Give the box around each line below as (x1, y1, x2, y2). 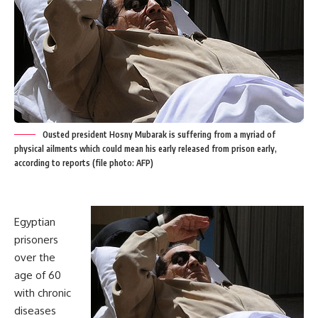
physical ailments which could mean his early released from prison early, (14, 143, 277, 154)
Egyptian (14, 215, 55, 229)
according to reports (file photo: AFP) (14, 158, 153, 168)
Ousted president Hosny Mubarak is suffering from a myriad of (43, 129, 275, 140)
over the (14, 251, 55, 264)
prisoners (14, 233, 58, 246)
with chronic (14, 286, 71, 300)
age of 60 (14, 268, 61, 282)
